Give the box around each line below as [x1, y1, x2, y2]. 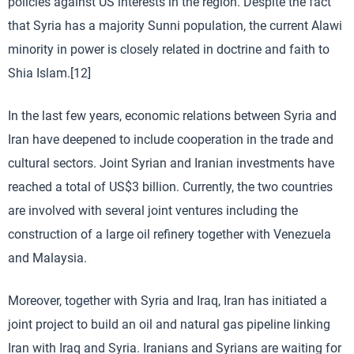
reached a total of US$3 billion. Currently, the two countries [8, 179, 333, 195]
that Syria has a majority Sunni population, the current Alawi [8, 18, 342, 34]
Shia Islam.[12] [8, 66, 91, 81]
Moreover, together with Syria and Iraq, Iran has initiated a [8, 293, 327, 309]
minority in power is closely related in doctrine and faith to [8, 42, 330, 58]
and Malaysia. [8, 250, 87, 266]
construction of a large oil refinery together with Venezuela [8, 227, 331, 243]
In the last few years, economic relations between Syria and [8, 108, 337, 124]
